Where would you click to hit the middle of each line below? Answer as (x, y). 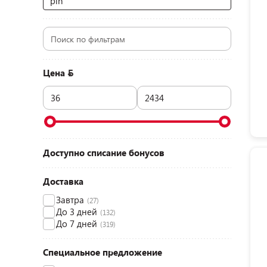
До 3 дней (77, 212)
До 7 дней (77, 223)
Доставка (63, 181)
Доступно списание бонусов (104, 153)
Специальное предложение (103, 252)
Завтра (70, 200)
